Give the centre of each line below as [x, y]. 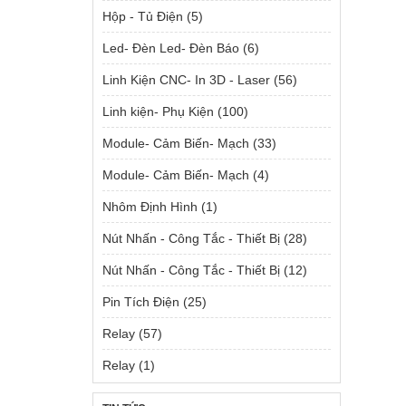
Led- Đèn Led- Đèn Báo [171, 48]
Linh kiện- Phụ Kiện [158, 111]
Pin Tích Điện [141, 302]
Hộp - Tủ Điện [143, 16]
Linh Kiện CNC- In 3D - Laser [186, 80]
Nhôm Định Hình [150, 207]
